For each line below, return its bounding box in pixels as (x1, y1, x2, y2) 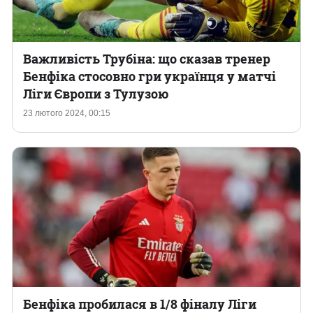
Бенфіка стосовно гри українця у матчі (23, 68, 276, 85)
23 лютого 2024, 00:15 (23, 108, 110, 118)
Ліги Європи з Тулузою (23, 85, 168, 102)
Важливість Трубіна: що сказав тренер (23, 50, 270, 67)
